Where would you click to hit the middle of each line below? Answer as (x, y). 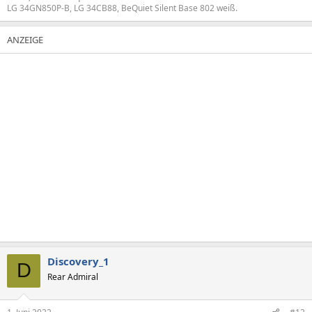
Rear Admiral (73, 276)
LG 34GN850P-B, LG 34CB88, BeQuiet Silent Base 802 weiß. (122, 8)
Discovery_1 (78, 261)
